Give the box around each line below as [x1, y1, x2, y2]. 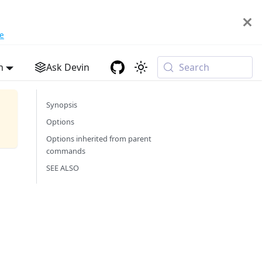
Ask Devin [46, 61, 90, 74]
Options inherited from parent [46, 133, 151, 144]
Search [179, 61, 210, 74]
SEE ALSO [46, 163, 79, 173]
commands [46, 146, 85, 156]
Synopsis [46, 99, 77, 110]
